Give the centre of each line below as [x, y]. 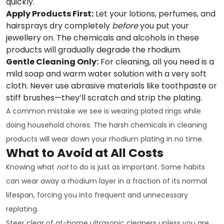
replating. [22, 209]
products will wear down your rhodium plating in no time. [105, 139]
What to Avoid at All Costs [85, 152]
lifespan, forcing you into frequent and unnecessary [97, 195]
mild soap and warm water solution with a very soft [106, 73]
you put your [163, 25]
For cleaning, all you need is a [156, 61]
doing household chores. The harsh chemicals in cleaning [106, 125]
